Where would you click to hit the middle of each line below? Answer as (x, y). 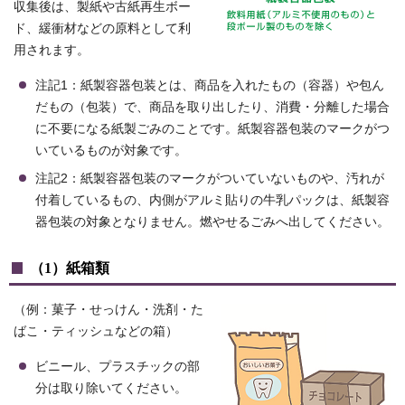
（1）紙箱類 (70, 268)
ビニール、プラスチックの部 (118, 367)
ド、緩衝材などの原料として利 (102, 29)
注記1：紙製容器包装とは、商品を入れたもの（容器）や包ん (210, 86)
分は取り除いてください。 (111, 389)
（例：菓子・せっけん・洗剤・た (108, 310)
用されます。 (52, 51)
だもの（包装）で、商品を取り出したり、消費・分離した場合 (212, 108)
